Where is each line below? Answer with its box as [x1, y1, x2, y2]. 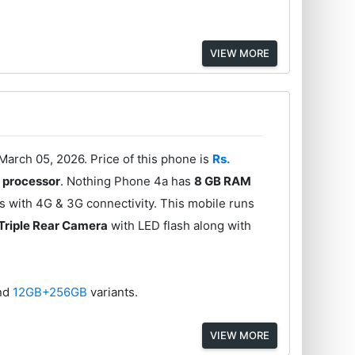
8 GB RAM [194, 174, 252, 189]
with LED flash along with [108, 218, 252, 234]
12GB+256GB [13, 284, 91, 300]
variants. [90, 284, 139, 300]
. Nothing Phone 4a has [60, 174, 195, 189]
